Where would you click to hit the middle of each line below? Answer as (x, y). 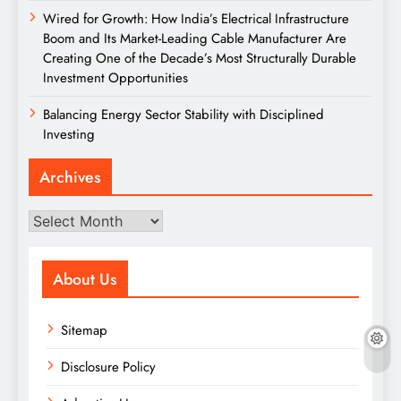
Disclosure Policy (108, 367)
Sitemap (84, 331)
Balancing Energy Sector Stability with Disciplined (183, 115)
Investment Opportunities (115, 78)
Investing (69, 135)
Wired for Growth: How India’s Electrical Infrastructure (196, 19)
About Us (85, 280)
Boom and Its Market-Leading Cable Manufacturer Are (195, 39)
